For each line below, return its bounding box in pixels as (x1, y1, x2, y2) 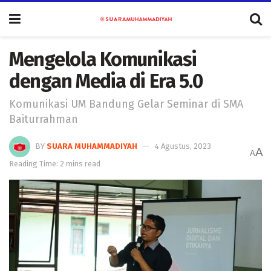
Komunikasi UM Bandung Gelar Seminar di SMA (9, 97, 243, 111)
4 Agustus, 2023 (155, 141, 211, 151)
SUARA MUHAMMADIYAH (47, 141, 137, 151)
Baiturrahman (9, 112, 78, 126)
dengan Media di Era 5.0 (9, 70, 203, 93)
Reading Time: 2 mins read (9, 158, 100, 168)
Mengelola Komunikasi (9, 48, 197, 71)
